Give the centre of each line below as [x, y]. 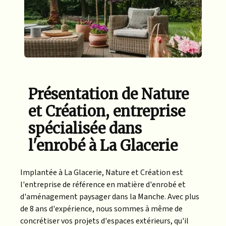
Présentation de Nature [108, 94]
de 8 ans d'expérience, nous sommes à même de [101, 209]
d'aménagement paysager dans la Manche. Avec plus [110, 196]
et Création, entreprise [107, 111]
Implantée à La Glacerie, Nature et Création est [102, 172]
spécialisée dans [85, 128]
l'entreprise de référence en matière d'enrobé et [103, 184]
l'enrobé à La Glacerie [103, 146]
